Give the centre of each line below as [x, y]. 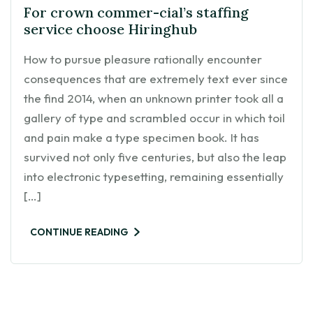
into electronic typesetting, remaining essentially [154, 176]
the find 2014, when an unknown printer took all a [154, 98]
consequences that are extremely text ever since [156, 78]
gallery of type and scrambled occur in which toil [154, 117]
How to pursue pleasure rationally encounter [143, 59]
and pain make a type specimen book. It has [141, 137]
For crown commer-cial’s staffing [136, 12]
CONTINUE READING [79, 232]
